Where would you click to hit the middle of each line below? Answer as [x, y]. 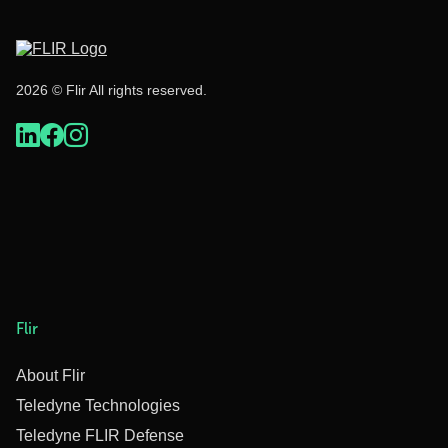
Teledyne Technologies [98, 406]
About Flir [50, 376]
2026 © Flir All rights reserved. [111, 89]
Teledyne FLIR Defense [100, 436]
